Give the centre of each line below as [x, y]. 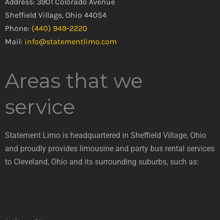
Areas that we [74, 81]
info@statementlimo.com [71, 42]
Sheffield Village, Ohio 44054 [56, 15]
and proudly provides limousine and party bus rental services [110, 149]
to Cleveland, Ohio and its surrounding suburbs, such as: [102, 162]
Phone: [17, 28]
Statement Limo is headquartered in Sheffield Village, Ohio [106, 136]
